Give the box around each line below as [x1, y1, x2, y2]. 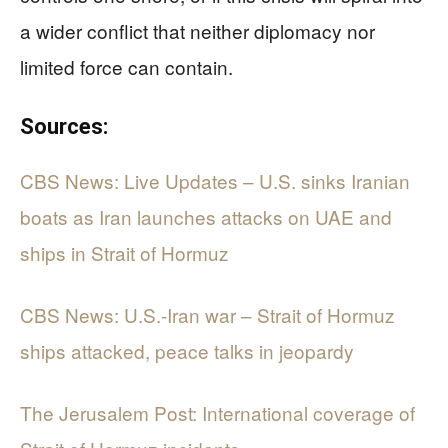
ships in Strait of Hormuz [20, 238, 229, 266]
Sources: [20, 113, 108, 139]
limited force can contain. [20, 52, 233, 80]
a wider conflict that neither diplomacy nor [20, 16, 375, 44]
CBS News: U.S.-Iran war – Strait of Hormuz [20, 300, 395, 328]
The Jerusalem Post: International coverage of [20, 398, 415, 426]
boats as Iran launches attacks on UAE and [20, 202, 392, 230]
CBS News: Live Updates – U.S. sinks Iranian [20, 166, 410, 194]
